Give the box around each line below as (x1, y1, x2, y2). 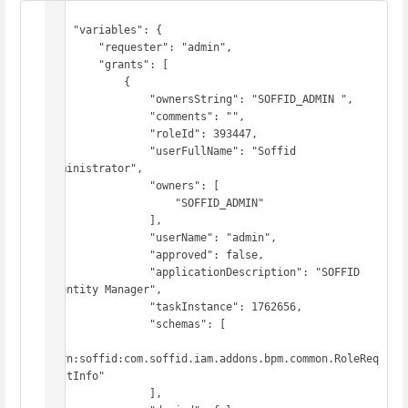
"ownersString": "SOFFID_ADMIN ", (47, 93, 149, 107)
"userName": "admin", (47, 231, 149, 245)
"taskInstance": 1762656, (47, 301, 149, 314)
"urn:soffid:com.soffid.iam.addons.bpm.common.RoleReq (47, 352, 379, 366)
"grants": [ (47, 58, 98, 72)
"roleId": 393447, (47, 127, 149, 141)
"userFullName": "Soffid (47, 145, 149, 158)
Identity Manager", (47, 283, 162, 297)
